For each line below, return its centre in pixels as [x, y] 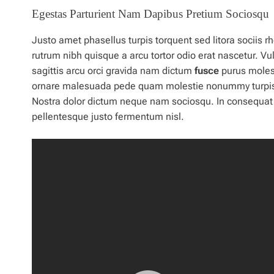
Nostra [47, 102]
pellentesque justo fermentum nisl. [108, 117]
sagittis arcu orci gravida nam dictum [113, 71]
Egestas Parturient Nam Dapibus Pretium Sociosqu [150, 14]
